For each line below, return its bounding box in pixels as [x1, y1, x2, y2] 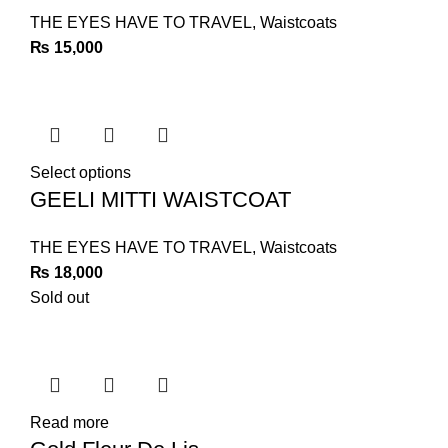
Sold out [30, 289, 89, 306]
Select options [30, 164, 131, 181]
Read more [30, 414, 109, 431]
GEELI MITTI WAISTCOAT [30, 187, 291, 212]
